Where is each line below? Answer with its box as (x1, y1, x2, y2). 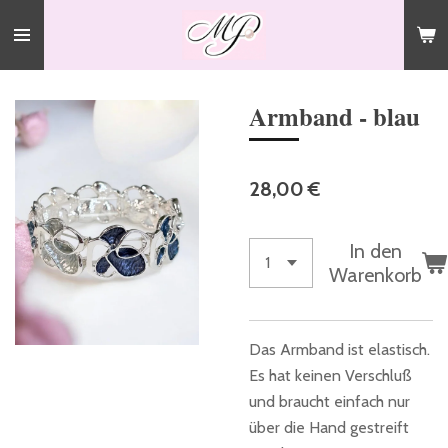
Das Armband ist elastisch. (249, 340, 430, 359)
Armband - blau (249, 98, 420, 134)
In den (349, 239, 402, 263)
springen (9, 65, 77, 82)
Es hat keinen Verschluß (249, 366, 412, 385)
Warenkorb (329, 263, 422, 287)
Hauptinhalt (9, 39, 97, 56)
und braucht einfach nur (249, 392, 410, 411)
